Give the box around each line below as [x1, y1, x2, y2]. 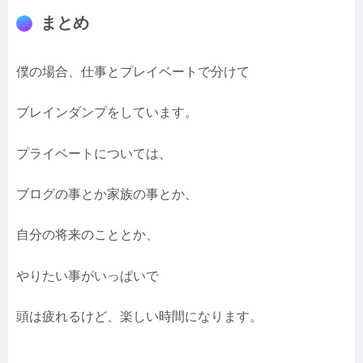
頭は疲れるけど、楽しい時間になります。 [16, 310, 263, 324]
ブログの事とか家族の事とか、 [16, 187, 198, 202]
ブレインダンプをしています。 [16, 105, 198, 120]
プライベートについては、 [16, 146, 172, 160]
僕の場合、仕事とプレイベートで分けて [16, 64, 250, 79]
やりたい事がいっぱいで [16, 268, 159, 283]
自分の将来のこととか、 [16, 228, 159, 242]
